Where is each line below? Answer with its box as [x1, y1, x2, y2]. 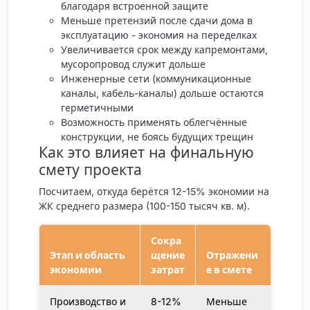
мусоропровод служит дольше [61, 57, 206, 70]
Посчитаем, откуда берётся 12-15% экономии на [39, 185, 269, 197]
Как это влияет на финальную [39, 143, 254, 161]
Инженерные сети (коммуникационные [61, 72, 251, 84]
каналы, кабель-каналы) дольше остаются [61, 86, 264, 99]
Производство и [50, 295, 126, 307]
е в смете [206, 263, 252, 275]
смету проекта [39, 160, 142, 179]
